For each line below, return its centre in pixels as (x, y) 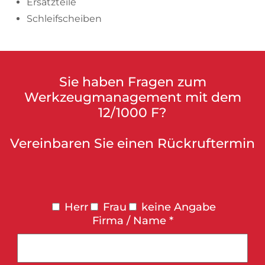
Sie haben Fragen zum (132, 82)
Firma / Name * (132, 220)
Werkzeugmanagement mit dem (132, 97)
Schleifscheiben (64, 18)
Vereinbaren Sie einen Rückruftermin (132, 143)
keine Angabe (178, 207)
